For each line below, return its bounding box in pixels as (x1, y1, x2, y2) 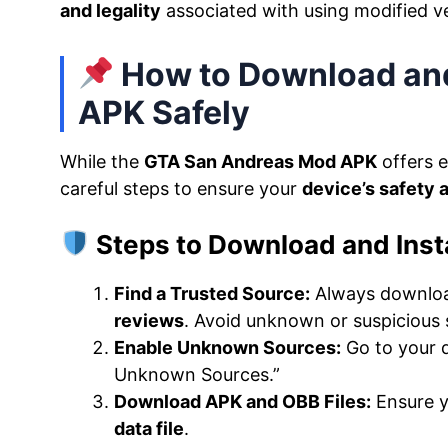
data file (114, 417, 184, 439)
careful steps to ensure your (60, 177, 302, 199)
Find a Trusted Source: (114, 282, 310, 304)
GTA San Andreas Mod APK (144, 150, 377, 172)
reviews (114, 309, 184, 331)
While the (60, 150, 144, 172)
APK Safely (78, 92, 250, 132)
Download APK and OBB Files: (114, 390, 371, 412)
